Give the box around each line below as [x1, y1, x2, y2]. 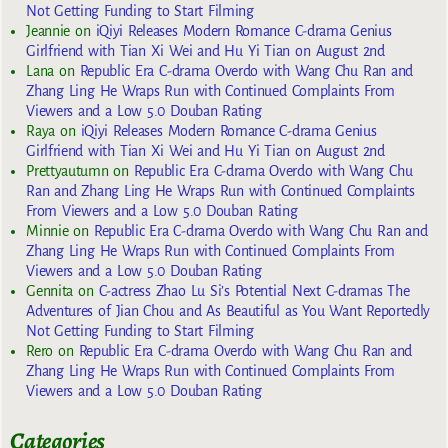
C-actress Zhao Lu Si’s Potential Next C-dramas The [98, 282, 410, 299]
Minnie [26, 222, 69, 239]
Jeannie [26, 22, 70, 39]
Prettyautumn [26, 162, 109, 179]
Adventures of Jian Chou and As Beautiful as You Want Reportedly [26, 302, 431, 319]
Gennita [26, 282, 73, 299]
